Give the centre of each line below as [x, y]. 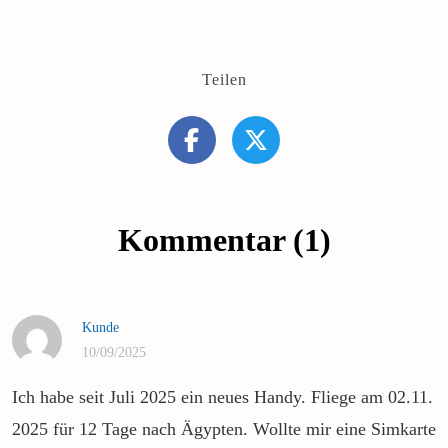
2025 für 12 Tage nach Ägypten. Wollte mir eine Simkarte [224, 428]
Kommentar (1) [224, 239]
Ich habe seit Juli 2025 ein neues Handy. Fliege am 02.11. [222, 396]
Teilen [224, 79]
